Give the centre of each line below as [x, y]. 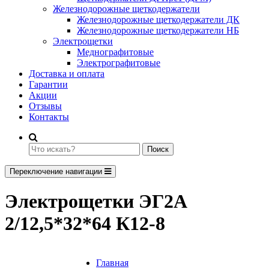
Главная [112, 262]
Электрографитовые [119, 63]
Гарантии [48, 84]
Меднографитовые [115, 52]
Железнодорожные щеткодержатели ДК [158, 20]
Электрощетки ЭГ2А [96, 201]
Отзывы [45, 106]
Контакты [49, 117]
